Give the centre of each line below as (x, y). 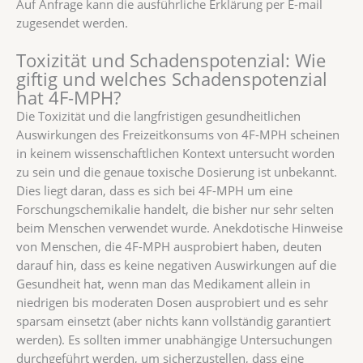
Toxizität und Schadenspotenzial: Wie (171, 60)
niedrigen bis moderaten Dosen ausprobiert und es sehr (172, 302)
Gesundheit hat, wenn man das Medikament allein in (163, 283)
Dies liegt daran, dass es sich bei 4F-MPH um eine (154, 190)
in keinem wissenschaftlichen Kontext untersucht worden (175, 153)
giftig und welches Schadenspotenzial (172, 79)
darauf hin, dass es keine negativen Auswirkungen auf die (176, 265)
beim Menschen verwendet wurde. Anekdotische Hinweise (179, 227)
